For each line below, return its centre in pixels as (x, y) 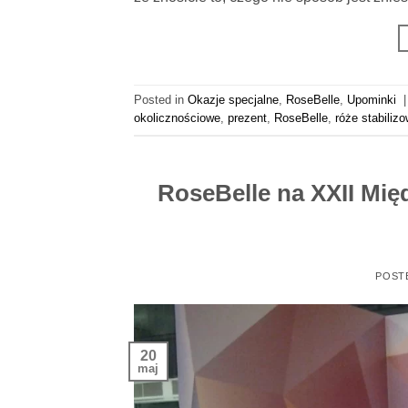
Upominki (372, 100)
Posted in (161, 100)
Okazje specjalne (233, 100)
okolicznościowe (177, 118)
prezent (247, 118)
